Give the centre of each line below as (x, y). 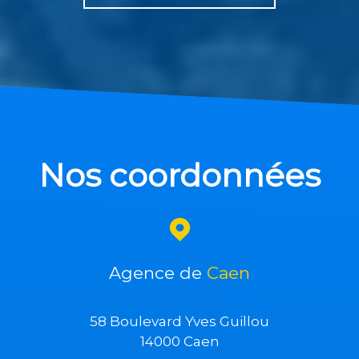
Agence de (158, 273)
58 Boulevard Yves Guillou (179, 322)
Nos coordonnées (193, 175)
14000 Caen (179, 342)
